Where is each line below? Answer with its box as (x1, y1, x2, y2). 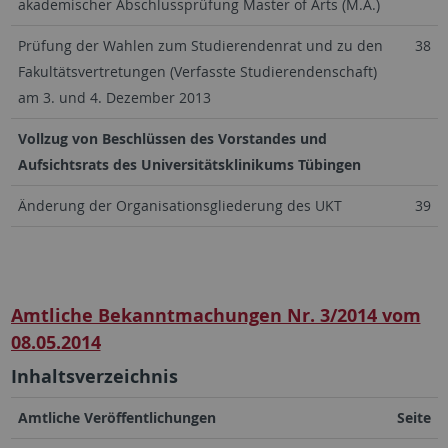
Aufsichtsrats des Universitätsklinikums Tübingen (17, 155, 361, 174)
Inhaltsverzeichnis (10, 364, 178, 389)
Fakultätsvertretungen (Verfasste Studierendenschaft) (17, 62, 377, 81)
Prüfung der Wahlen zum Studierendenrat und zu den (17, 36, 383, 55)
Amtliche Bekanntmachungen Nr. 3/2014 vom (10, 303, 421, 328)
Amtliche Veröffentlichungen (17, 408, 216, 427)
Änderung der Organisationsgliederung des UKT (17, 196, 342, 215)
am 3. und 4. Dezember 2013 (17, 88, 211, 107)
